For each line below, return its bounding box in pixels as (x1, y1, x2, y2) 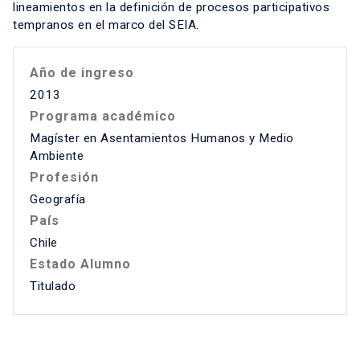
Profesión (30, 170, 99, 186)
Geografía (30, 192, 86, 207)
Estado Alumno (30, 256, 131, 272)
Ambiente (30, 149, 84, 164)
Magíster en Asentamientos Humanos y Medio (30, 131, 294, 146)
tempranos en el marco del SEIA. (13, 18, 199, 33)
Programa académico (30, 108, 176, 125)
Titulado (30, 279, 76, 294)
